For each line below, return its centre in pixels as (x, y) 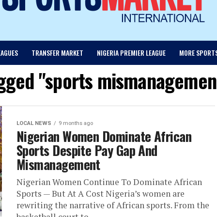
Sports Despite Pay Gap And (87, 150)
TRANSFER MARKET (57, 53)
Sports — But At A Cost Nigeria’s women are (101, 194)
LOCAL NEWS (34, 124)
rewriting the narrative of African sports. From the (113, 205)
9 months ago (76, 124)
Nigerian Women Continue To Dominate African (109, 182)
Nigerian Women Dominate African (104, 136)
